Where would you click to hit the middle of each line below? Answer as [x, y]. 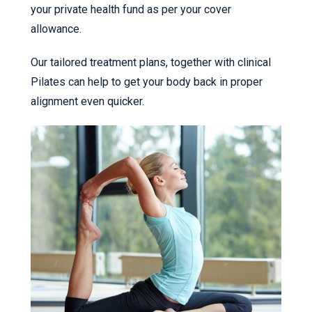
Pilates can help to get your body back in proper [147, 81]
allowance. [56, 29]
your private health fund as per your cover [131, 9]
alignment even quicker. [87, 101]
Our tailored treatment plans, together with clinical [151, 62]
